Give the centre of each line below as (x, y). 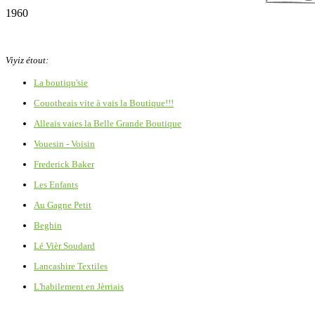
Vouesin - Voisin (64, 143)
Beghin (48, 225)
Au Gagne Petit (63, 205)
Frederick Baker (64, 164)
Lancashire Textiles (71, 266)
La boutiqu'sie (61, 82)
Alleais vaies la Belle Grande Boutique (108, 123)
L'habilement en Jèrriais (79, 286)
